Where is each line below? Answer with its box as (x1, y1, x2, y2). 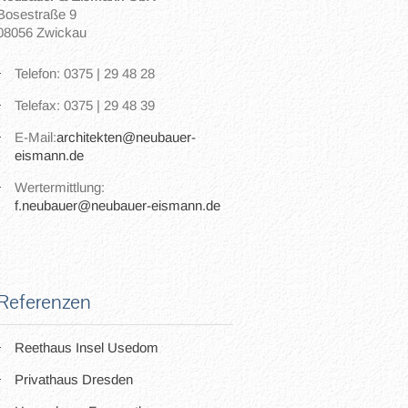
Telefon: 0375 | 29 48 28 (15, 66, 155, 81)
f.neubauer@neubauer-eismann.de (15, 198, 220, 213)
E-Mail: (15, 129, 56, 145)
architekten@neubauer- (56, 129, 196, 145)
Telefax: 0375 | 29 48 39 (15, 97, 155, 113)
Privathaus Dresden (15, 372, 133, 387)
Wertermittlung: (15, 179, 105, 195)
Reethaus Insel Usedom (15, 340, 158, 355)
